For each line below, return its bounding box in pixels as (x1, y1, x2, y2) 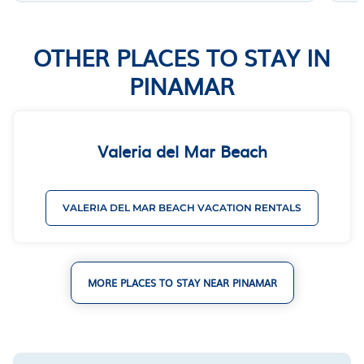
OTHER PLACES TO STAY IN (33, 39, 331, 74)
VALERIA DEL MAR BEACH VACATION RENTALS (63, 201, 301, 214)
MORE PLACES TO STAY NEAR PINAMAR (87, 275, 277, 290)
